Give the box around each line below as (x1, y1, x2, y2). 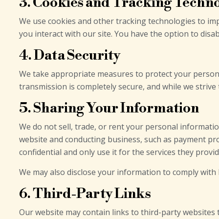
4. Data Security (19, 47, 120, 64)
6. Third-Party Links (19, 185, 151, 202)
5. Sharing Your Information (19, 100, 199, 117)
